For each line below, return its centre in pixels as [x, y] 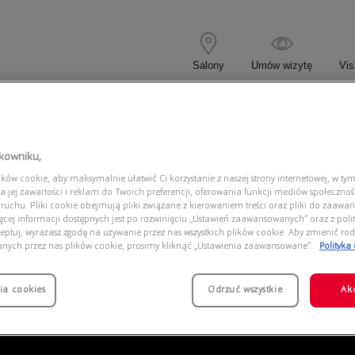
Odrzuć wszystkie [245, 290]
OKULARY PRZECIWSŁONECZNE [211, 112]
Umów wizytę [282, 65]
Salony [208, 65]
